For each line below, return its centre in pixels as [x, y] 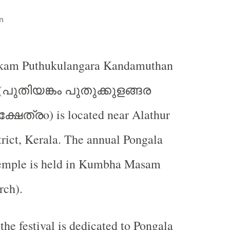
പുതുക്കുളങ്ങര [108, 90]
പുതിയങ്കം [32, 90]
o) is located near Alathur [106, 114]
